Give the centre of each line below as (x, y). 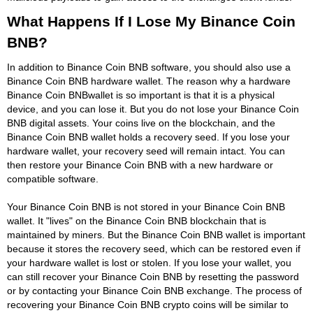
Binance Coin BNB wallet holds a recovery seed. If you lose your (148, 137)
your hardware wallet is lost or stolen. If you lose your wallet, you (149, 262)
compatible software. (53, 179)
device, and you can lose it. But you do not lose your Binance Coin (153, 109)
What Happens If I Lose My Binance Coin (151, 21)
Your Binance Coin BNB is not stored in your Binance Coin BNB (146, 206)
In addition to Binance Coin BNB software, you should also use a (149, 67)
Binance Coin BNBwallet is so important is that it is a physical (141, 95)
